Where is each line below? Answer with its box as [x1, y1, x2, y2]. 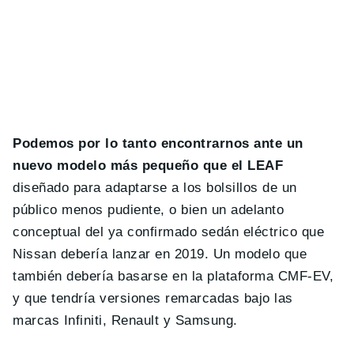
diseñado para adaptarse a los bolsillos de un [13, 180, 297, 196]
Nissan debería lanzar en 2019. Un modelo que [13, 247, 307, 262]
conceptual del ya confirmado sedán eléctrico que [13, 224, 325, 240]
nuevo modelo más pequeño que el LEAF [13, 158, 284, 174]
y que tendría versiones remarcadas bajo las [13, 291, 293, 307]
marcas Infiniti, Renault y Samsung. [13, 313, 238, 329]
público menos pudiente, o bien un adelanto [13, 202, 284, 218]
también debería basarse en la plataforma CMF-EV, [13, 269, 334, 284]
